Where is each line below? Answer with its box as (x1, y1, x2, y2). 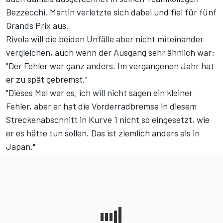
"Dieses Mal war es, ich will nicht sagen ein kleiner (6, 87, 193, 99)
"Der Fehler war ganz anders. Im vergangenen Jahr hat (6, 60, 214, 72)
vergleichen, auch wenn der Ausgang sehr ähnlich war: (6, 47, 215, 58)
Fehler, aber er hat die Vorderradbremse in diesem (6, 101, 197, 112)
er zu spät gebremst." (6, 74, 88, 85)
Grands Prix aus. (6, 20, 69, 31)
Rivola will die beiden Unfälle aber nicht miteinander (6, 33, 204, 45)
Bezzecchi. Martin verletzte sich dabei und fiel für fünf (6, 6, 217, 18)
